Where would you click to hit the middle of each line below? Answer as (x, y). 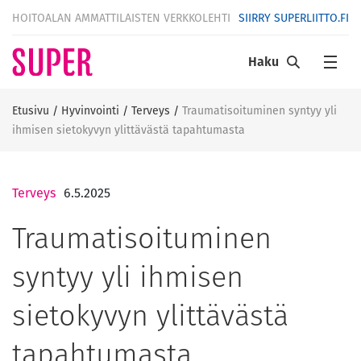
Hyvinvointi (90, 110)
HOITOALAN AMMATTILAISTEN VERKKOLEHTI (121, 17)
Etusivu (31, 110)
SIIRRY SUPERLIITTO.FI (294, 17)
